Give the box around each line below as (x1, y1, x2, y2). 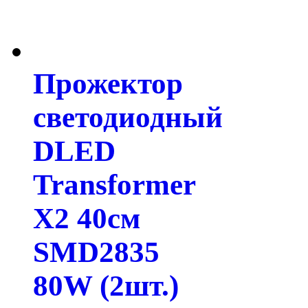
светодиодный (33, 100, 223, 133)
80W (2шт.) (33, 269, 179, 302)
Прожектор (33, 67, 183, 100)
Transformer (33, 168, 195, 201)
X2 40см (33, 201, 140, 234)
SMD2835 (33, 235, 159, 268)
